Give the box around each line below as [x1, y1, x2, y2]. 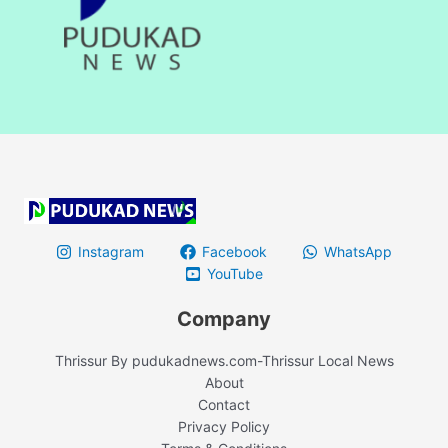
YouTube [207, 264, 263, 282]
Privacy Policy [178, 418, 270, 436]
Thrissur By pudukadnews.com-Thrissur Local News [54, 352, 394, 370]
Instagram [78, 242, 145, 260]
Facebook [201, 242, 267, 260]
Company [177, 307, 271, 332]
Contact [198, 396, 250, 414]
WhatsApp [323, 242, 392, 260]
